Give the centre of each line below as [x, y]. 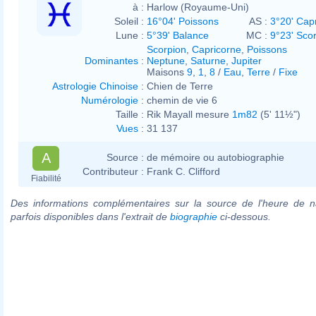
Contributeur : [113, 171]
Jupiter [247, 60]
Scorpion [166, 49]
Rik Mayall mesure [189, 114]
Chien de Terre [180, 86]
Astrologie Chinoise [95, 86]
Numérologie [110, 100]
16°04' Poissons [183, 21]
